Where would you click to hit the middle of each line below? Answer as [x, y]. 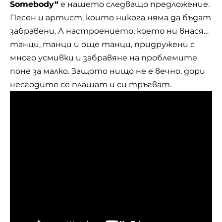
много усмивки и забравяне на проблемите [104, 58]
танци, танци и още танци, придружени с [102, 44]
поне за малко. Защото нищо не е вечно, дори [108, 71]
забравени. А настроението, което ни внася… [109, 31]
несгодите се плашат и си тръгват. [91, 84]
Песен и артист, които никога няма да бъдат [111, 18]
